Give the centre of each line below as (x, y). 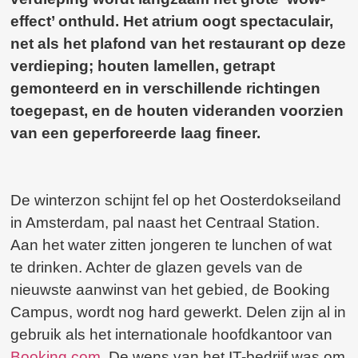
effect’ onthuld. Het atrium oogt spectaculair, (172, 21)
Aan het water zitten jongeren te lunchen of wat (171, 245)
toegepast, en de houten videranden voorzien (177, 110)
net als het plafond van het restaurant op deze (179, 43)
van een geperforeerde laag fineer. (136, 133)
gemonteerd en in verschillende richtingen (166, 88)
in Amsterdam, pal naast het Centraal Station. (165, 223)
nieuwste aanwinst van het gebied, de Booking (171, 290)
